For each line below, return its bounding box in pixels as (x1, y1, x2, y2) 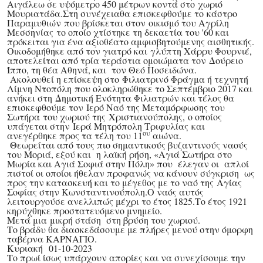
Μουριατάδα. (7, 7, 63, 20)
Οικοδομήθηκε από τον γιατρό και (7, 45, 150, 58)
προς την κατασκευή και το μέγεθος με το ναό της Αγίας (7, 176, 242, 189)
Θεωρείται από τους (7, 139, 97, 151)
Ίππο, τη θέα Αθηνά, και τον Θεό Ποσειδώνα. (7, 63, 197, 76)
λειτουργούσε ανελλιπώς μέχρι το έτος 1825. (7, 195, 195, 208)
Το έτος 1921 (195, 195, 247, 208)
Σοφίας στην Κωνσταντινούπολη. (7, 186, 147, 198)
